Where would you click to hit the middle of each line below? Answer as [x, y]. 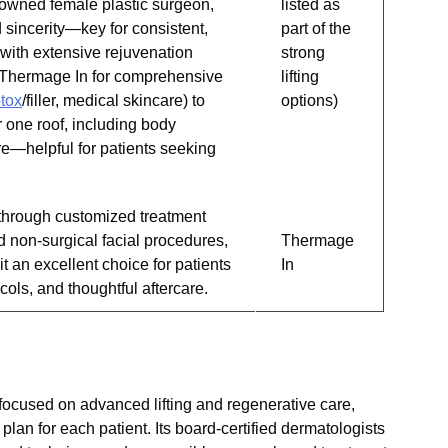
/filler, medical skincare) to [113, 100]
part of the [316, 28]
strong [303, 52]
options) [309, 100]
